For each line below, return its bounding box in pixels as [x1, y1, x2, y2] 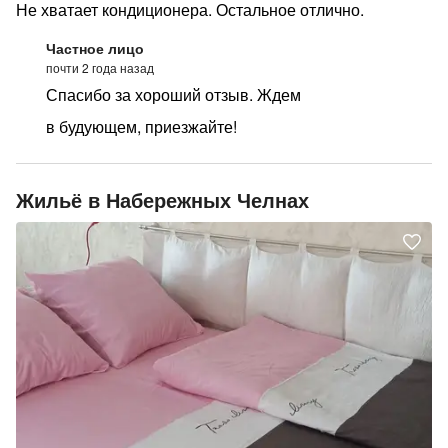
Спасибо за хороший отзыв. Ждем [46, 83, 301, 106]
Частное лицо [46, 38, 144, 58]
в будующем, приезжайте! [46, 115, 237, 138]
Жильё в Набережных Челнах [16, 185, 309, 214]
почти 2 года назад [46, 59, 154, 76]
